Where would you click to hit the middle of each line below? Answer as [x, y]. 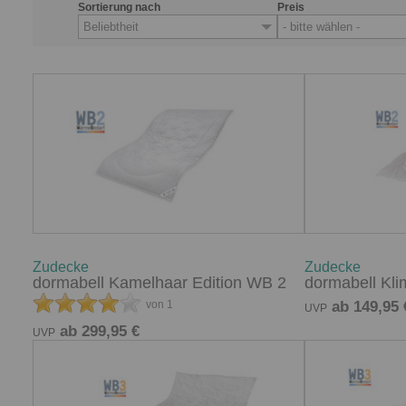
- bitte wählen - [321, 27]
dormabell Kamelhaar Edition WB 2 [159, 282]
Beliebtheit [111, 27]
